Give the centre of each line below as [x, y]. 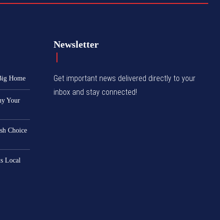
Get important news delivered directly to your [125, 78]
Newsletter [76, 44]
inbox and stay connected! [96, 92]
